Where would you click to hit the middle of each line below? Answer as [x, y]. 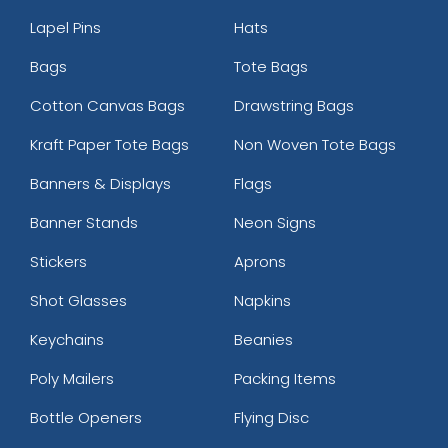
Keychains [67, 339]
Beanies [263, 339]
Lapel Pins [65, 27]
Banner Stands [84, 222]
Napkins [262, 300]
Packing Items [285, 378]
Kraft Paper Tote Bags [109, 144]
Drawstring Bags [294, 105]
